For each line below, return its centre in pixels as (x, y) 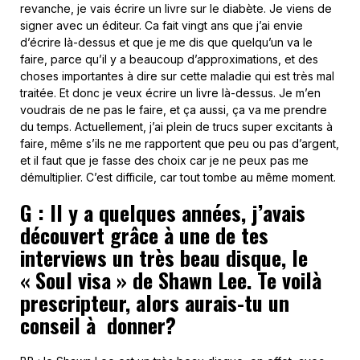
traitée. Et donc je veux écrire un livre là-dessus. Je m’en (170, 92)
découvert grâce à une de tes (144, 235)
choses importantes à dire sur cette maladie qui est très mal (177, 76)
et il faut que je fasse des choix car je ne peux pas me (164, 160)
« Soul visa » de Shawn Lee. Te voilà (171, 280)
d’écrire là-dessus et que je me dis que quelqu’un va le (166, 42)
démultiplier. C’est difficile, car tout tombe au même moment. (178, 177)
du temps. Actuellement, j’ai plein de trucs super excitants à (176, 126)
